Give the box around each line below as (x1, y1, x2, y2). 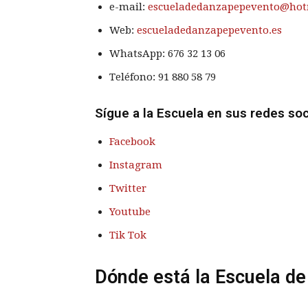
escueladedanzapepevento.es (137, 23, 282, 36)
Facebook (109, 135, 155, 148)
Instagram (109, 158, 162, 171)
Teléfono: (109, 70, 158, 83)
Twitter (109, 181, 146, 195)
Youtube (109, 205, 151, 218)
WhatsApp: (109, 47, 168, 60)
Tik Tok (109, 228, 146, 241)
